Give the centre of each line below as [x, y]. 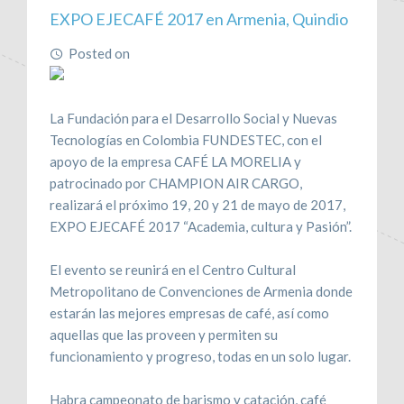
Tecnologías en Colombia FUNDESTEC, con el [186, 139]
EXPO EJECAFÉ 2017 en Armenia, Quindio [199, 18]
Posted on [101, 53]
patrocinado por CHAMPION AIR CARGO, [176, 183]
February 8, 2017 [184, 53]
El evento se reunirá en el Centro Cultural [173, 269]
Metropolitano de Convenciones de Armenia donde [201, 291]
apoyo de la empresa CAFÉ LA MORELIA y [175, 161]
